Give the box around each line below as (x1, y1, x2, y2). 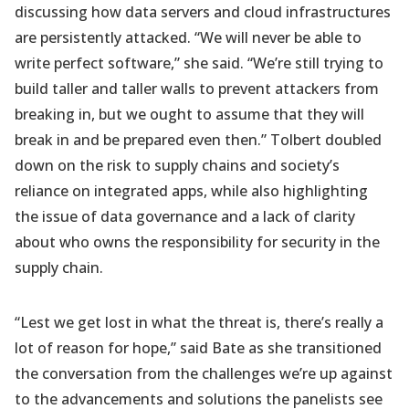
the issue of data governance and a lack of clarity (15, 206, 355, 227)
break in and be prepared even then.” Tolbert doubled (15, 130, 382, 151)
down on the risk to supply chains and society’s (15, 155, 340, 176)
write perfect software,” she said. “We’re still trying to (15, 53, 383, 74)
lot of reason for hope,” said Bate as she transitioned (15, 338, 382, 359)
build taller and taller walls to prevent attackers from (15, 79, 379, 100)
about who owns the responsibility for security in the (15, 232, 380, 253)
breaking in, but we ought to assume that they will (15, 104, 364, 125)
